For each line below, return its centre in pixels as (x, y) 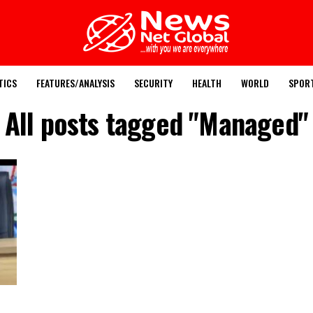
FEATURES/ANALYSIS (75, 83)
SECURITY (153, 83)
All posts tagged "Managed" (156, 123)
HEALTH (207, 83)
